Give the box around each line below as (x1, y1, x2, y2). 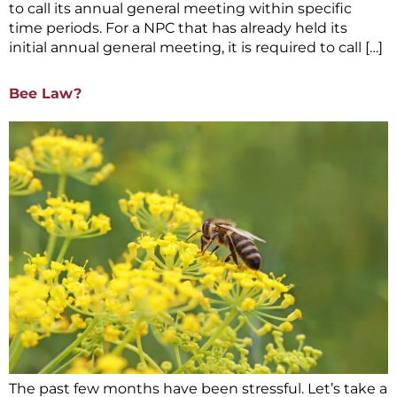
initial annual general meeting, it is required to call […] (9, 39, 383, 57)
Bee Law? (9, 84, 82, 102)
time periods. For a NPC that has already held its (9, 19, 347, 37)
